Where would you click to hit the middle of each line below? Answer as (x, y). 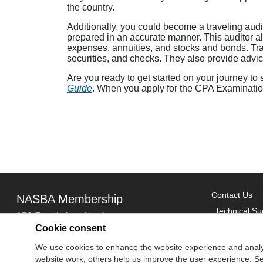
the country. (91, 7)
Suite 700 (36, 232)
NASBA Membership (70, 199)
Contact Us (232, 195)
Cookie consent (70, 228)
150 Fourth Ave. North (62, 215)
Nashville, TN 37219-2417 (71, 248)
